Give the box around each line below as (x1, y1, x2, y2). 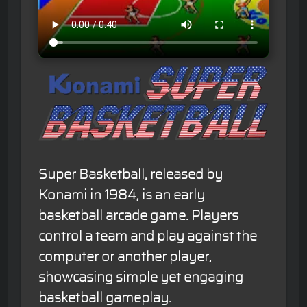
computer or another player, (38, 249, 212, 264)
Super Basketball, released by (38, 167, 223, 182)
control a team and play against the (38, 229, 257, 243)
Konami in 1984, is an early (38, 188, 205, 202)
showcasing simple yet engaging (38, 270, 243, 284)
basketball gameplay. (38, 291, 171, 305)
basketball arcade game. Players (38, 208, 238, 223)
